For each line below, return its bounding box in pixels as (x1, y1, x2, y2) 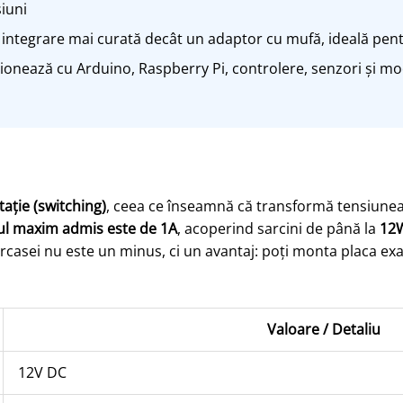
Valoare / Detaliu (266, 319, 381, 340)
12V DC (17, 363, 67, 383)
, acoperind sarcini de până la (176, 218, 380, 238)
